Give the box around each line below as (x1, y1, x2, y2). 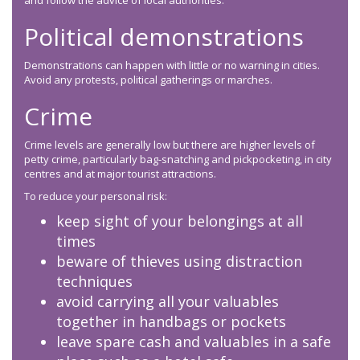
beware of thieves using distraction (56, 252, 302, 272)
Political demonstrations (24, 20, 304, 54)
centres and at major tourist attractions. (24, 166, 221, 182)
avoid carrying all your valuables (56, 292, 279, 312)
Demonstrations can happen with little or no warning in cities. (24, 58, 320, 73)
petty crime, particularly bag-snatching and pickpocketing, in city (24, 152, 332, 167)
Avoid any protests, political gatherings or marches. (24, 72, 275, 88)
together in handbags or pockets (56, 312, 286, 332)
